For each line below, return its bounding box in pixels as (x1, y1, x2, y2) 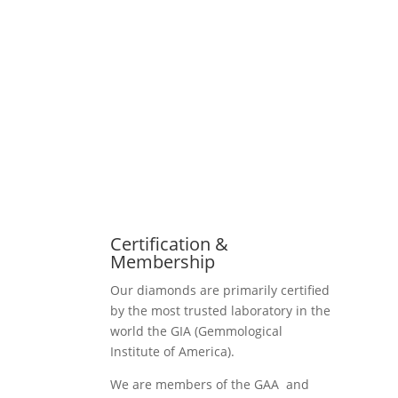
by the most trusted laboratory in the (110, 301, 331, 319)
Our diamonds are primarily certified (110, 281, 330, 298)
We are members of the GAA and (110, 375, 310, 393)
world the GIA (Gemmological (110, 322, 283, 339)
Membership (110, 249, 216, 274)
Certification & (110, 231, 229, 256)
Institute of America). (110, 342, 235, 360)
